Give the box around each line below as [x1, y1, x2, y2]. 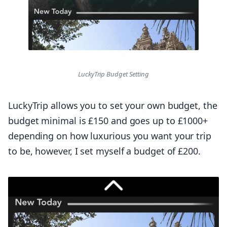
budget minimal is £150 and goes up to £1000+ [8, 114, 208, 127]
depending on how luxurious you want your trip [8, 129, 211, 142]
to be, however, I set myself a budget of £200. [8, 144, 201, 157]
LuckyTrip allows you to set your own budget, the [8, 99, 217, 111]
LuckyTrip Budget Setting [78, 69, 149, 79]
